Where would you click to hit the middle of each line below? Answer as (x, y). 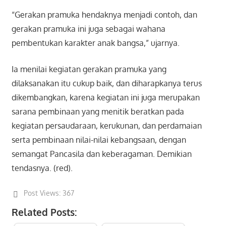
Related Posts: (44, 212)
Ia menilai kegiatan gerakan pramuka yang (89, 69)
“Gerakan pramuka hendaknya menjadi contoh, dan (104, 14)
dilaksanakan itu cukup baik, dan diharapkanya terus (106, 83)
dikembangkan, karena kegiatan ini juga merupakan (105, 97)
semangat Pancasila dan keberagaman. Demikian (101, 154)
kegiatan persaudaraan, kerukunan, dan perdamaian (106, 125)
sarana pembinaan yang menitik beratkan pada (98, 111)
